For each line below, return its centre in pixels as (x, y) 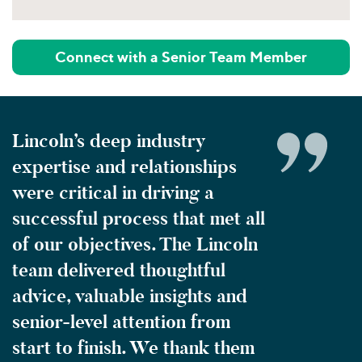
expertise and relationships (124, 166)
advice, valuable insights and (130, 296)
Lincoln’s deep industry (109, 141)
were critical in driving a (113, 192)
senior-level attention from (121, 322)
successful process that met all (139, 218)
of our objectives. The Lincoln (135, 244)
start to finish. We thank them (133, 347)
